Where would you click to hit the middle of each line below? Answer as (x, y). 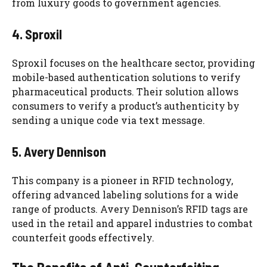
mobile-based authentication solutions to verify (126, 77)
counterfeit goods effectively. (83, 237)
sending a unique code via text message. (108, 120)
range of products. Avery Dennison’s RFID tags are (130, 209)
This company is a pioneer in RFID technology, (122, 180)
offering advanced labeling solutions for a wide (125, 194)
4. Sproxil (37, 34)
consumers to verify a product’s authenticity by (126, 105)
